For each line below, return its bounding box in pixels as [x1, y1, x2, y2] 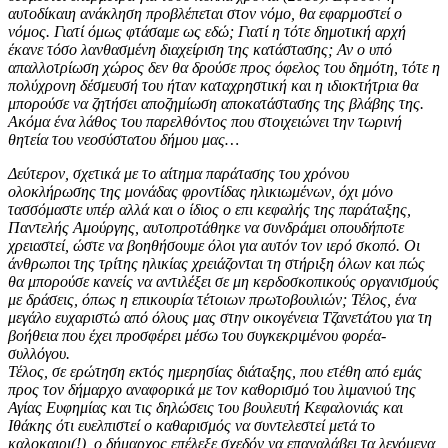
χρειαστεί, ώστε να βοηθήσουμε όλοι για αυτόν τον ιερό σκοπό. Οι [8, 236, 420, 254]
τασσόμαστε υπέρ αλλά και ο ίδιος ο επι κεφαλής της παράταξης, [8, 200, 411, 218]
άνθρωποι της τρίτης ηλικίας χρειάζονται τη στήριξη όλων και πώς [8, 254, 425, 272]
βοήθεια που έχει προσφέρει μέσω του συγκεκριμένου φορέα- [8, 326, 386, 344]
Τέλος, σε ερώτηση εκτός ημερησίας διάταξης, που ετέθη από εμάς [8, 362, 422, 380]
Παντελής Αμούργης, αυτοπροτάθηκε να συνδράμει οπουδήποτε [8, 218, 404, 236]
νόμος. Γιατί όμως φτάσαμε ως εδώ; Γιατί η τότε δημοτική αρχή [8, 22, 406, 40]
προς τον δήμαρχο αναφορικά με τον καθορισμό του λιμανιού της [8, 380, 416, 398]
